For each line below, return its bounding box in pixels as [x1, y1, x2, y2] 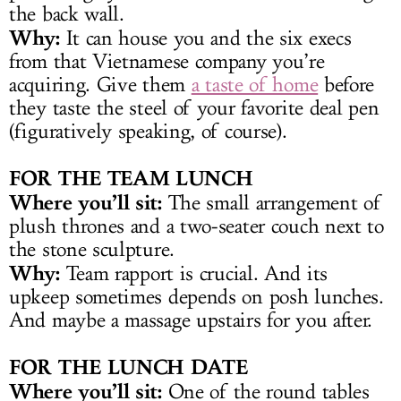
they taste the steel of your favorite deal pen [9, 96, 380, 121]
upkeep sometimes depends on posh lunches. [9, 285, 384, 310]
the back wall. [9, 2, 124, 27]
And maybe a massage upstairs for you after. [9, 308, 373, 333]
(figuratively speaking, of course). [9, 119, 287, 144]
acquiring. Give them [9, 73, 192, 98]
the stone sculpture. [9, 237, 175, 262]
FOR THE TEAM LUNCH [9, 166, 253, 191]
